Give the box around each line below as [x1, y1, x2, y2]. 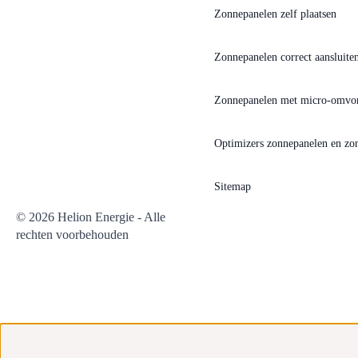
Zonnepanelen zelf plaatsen [214, 7, 336, 20]
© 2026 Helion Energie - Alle [16, 209, 165, 224]
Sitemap [214, 180, 251, 193]
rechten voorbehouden [16, 227, 129, 241]
